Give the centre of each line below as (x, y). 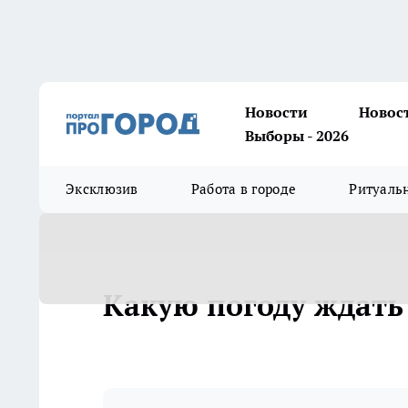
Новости (276, 112)
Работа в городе (244, 189)
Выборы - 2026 (297, 136)
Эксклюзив (102, 189)
